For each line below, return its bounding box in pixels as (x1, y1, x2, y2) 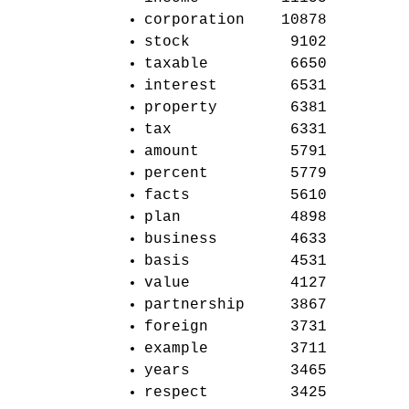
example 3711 (144, 341, 327, 357)
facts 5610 (144, 187, 327, 204)
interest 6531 (144, 78, 327, 94)
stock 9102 (144, 34, 327, 50)
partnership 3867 (144, 297, 327, 313)
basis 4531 (144, 253, 327, 269)
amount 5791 (144, 143, 327, 160)
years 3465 (144, 362, 327, 379)
